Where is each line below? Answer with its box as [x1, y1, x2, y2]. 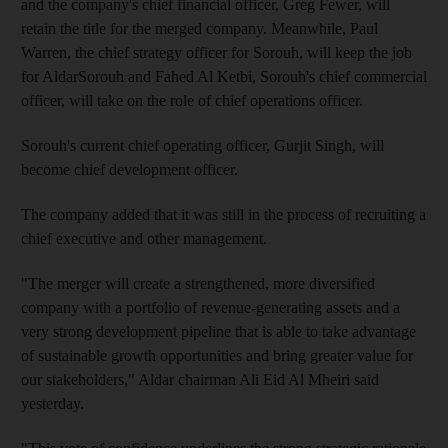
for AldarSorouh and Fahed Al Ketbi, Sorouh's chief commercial [21, 67, 427, 85]
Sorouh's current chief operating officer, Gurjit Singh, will [21, 136, 384, 154]
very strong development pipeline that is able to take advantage [21, 322, 416, 340]
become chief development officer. [21, 160, 238, 178]
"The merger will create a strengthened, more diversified [21, 274, 375, 292]
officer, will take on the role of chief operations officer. [21, 91, 363, 109]
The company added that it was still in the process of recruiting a [21, 205, 426, 223]
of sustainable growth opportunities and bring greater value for [21, 346, 413, 364]
